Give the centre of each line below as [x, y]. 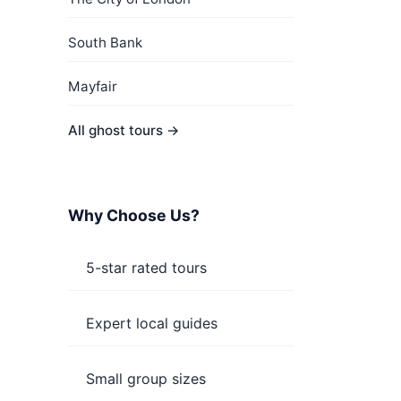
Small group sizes [146, 379]
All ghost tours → [124, 130]
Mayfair [93, 86]
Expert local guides [152, 323]
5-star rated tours [146, 268]
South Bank [105, 43]
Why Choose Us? [134, 215]
